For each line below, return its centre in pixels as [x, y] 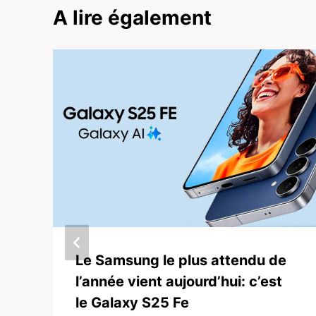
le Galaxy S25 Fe [132, 303]
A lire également [132, 18]
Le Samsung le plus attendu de [181, 261]
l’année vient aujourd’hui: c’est [179, 282]
